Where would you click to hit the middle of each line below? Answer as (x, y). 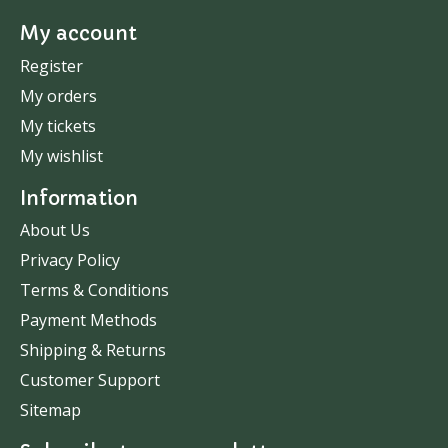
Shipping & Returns (93, 350)
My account (78, 33)
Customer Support (90, 380)
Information (79, 197)
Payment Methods (88, 320)
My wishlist (61, 155)
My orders (58, 95)
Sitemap (50, 410)
